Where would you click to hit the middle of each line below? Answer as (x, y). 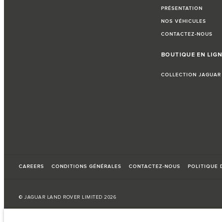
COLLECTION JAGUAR (191, 75)
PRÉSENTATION (182, 9)
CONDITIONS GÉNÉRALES (86, 167)
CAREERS (31, 167)
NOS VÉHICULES (183, 22)
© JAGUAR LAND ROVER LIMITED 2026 (67, 197)
